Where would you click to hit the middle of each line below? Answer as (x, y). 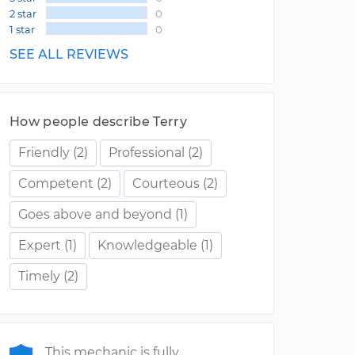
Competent (56, 183)
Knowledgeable (147, 245)
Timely (39, 276)
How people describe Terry (98, 122)
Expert (40, 245)
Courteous (166, 183)
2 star (23, 13)
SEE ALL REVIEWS (69, 54)
